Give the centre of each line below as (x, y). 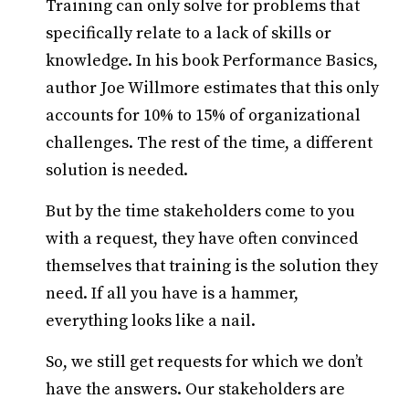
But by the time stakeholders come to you (200, 211)
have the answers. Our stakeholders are (195, 389)
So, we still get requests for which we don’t (204, 362)
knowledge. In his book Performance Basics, (212, 61)
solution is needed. (117, 170)
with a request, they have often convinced (202, 239)
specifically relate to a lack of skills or (189, 33)
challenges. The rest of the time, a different (209, 143)
